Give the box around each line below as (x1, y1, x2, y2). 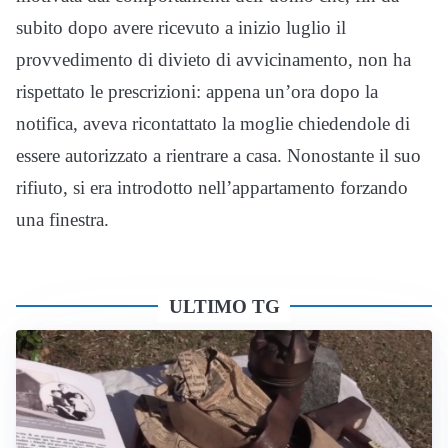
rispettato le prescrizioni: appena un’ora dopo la (16, 81, 378, 103)
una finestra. (16, 209, 109, 231)
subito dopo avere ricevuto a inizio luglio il (16, 17, 346, 39)
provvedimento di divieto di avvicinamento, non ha (16, 49, 411, 71)
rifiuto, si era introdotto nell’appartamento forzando (16, 177, 408, 199)
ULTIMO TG (168, 296, 280, 318)
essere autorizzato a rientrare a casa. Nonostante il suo (16, 145, 421, 167)
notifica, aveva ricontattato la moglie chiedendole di (16, 113, 410, 135)
